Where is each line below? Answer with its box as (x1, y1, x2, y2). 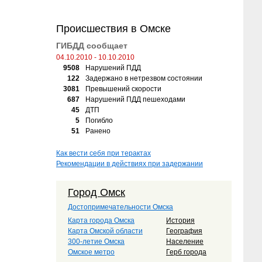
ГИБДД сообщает (56, 41, 127, 50)
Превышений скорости (85, 85, 161, 93)
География (166, 227, 202, 235)
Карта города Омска (68, 216, 135, 225)
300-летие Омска (68, 237, 125, 246)
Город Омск (68, 187, 125, 198)
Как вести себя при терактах (56, 149, 151, 157)
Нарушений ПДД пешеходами (85, 95, 185, 104)
